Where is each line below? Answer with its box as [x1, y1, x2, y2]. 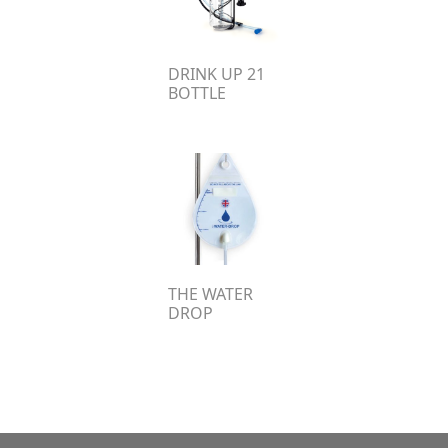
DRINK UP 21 [168, 62, 265, 85]
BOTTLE [168, 81, 226, 104]
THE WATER [168, 282, 253, 305]
